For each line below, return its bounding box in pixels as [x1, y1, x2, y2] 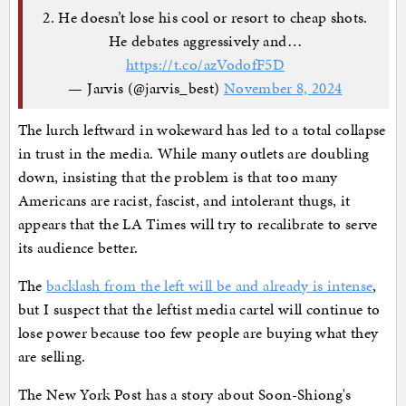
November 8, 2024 [223, 76, 343, 99]
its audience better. [17, 237, 142, 259]
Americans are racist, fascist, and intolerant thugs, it [17, 189, 351, 212]
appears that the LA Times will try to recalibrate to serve [17, 213, 378, 236]
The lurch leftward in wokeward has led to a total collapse [17, 119, 386, 141]
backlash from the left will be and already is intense [45, 275, 373, 297]
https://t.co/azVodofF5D [125, 53, 285, 75]
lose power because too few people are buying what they [17, 322, 379, 344]
